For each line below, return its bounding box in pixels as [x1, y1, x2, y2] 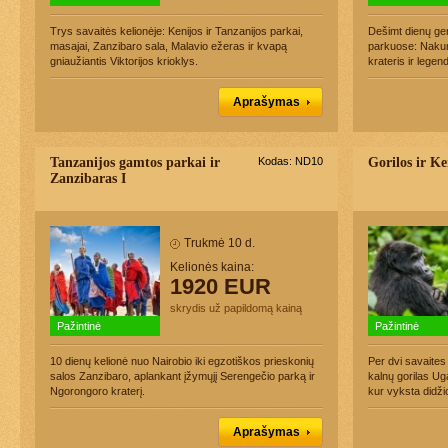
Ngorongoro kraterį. [50, 385, 145, 397]
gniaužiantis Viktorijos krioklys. [50, 55, 198, 67]
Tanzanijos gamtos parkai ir [50, 155, 220, 170]
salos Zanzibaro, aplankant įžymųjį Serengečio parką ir [50, 370, 315, 382]
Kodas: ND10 [258, 155, 323, 167]
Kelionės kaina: [170, 260, 254, 274]
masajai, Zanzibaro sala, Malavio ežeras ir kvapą [50, 40, 287, 52]
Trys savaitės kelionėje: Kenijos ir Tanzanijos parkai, [50, 25, 303, 37]
